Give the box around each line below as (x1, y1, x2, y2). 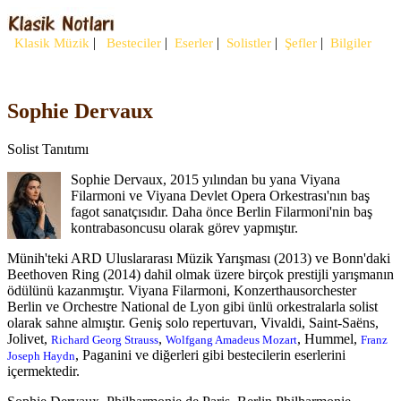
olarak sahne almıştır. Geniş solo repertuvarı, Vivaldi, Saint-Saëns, (7, 314, 379, 330)
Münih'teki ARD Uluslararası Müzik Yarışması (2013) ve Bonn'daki (7, 250, 390, 266)
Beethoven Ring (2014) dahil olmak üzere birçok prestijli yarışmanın (7, 266, 394, 282)
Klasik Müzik (7, 36, 90, 50)
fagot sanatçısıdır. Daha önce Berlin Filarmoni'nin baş (70, 203, 372, 219)
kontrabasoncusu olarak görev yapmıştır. (70, 219, 298, 235)
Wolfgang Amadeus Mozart (166, 332, 297, 346)
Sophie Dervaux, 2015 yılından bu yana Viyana (70, 171, 340, 187)
